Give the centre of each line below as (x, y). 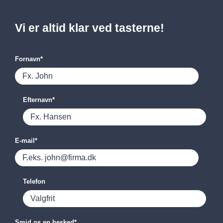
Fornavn (28, 59)
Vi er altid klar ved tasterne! (90, 28)
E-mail (25, 141)
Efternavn (37, 100)
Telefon (34, 182)
